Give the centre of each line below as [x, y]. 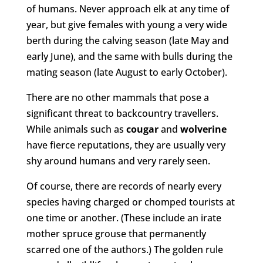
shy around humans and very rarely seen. [118, 161]
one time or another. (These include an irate [124, 218]
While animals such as [76, 129]
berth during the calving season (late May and [127, 40]
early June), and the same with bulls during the [129, 56]
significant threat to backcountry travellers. [122, 113]
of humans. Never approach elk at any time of [128, 9]
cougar [142, 129]
